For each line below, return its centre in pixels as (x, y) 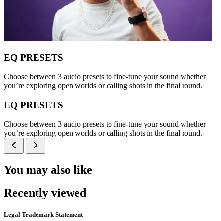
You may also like (48, 170)
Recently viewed (45, 193)
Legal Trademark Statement (43, 215)
